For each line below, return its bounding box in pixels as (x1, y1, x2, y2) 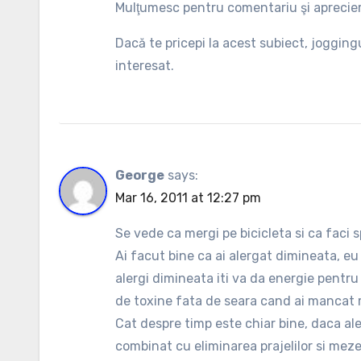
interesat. (115, 58, 174, 73)
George (115, 168, 164, 183)
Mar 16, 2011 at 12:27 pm (115, 190, 261, 205)
